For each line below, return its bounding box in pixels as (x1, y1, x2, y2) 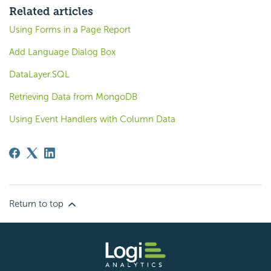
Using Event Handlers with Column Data (9, 113, 175, 125)
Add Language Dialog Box (9, 46, 116, 57)
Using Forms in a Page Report (9, 24, 131, 35)
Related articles (9, 4, 93, 18)
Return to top (9, 198, 66, 209)
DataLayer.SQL (9, 68, 70, 80)
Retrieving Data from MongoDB (9, 91, 137, 102)
